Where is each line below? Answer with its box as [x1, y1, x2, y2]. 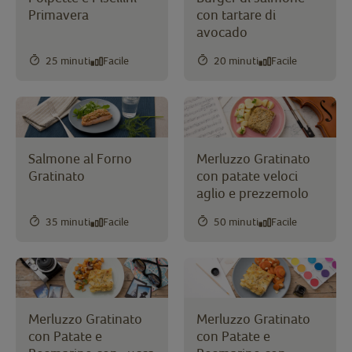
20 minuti [214, 54, 258, 68]
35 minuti [46, 215, 90, 229]
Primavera [28, 5, 89, 23]
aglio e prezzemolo [196, 184, 309, 201]
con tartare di [196, 5, 276, 23]
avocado [196, 23, 247, 40]
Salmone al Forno [28, 149, 132, 167]
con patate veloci [196, 167, 298, 184]
